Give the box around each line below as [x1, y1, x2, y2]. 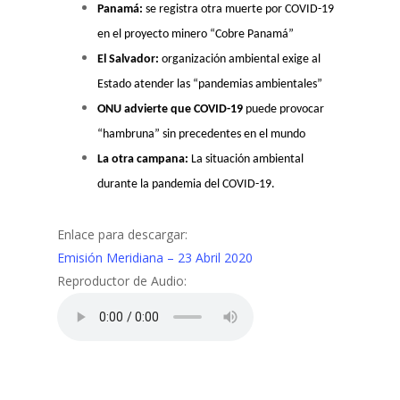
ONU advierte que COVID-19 [97, 103, 246, 116]
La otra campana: [97, 153, 188, 166]
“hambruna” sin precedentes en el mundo [97, 128, 305, 141]
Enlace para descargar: [57, 226, 187, 243]
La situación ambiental [188, 153, 304, 166]
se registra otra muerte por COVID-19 [146, 3, 334, 16]
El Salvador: [97, 53, 159, 66]
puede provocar [246, 103, 324, 116]
